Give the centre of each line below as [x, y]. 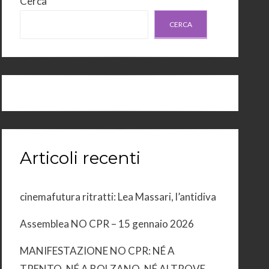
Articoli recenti [80, 158]
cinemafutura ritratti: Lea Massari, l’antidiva [118, 197]
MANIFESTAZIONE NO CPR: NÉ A [97, 251]
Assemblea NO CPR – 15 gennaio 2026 [107, 224]
